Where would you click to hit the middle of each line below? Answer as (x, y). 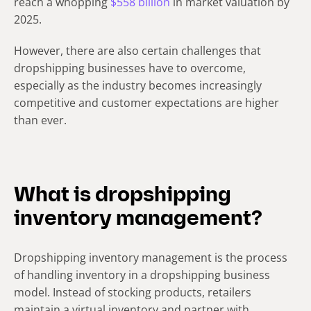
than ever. (40, 120)
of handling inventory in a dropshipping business (142, 275)
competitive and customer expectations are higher (146, 103)
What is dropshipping (123, 196)
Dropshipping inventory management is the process (151, 258)
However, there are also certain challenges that (137, 51)
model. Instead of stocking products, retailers (133, 293)
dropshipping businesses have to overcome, (130, 68)
